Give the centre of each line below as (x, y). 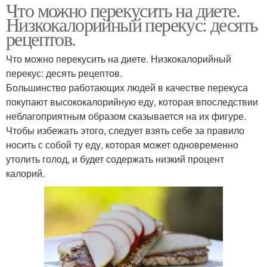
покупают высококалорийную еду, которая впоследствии (132, 102)
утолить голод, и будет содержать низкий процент (115, 159)
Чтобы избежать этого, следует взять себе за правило (125, 131)
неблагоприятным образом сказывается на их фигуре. (126, 116)
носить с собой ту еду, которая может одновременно (122, 145)
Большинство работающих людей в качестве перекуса (127, 88)
